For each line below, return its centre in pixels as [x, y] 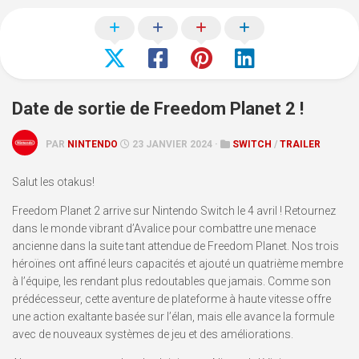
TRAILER [300, 144]
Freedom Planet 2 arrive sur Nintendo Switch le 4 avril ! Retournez [174, 210]
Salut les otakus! [53, 182]
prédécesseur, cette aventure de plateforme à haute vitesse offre [171, 298]
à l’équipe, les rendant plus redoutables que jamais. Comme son [171, 281]
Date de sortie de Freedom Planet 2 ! [158, 108]
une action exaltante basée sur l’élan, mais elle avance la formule [173, 316]
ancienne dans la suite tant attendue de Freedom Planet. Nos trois [175, 246]
